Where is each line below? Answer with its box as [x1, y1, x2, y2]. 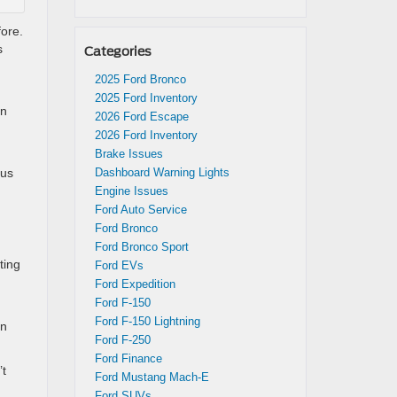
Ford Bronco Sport [94, 240, 189, 253]
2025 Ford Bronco [94, 73, 186, 86]
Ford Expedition [94, 277, 175, 291]
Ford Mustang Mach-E [94, 370, 209, 384]
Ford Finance [94, 352, 162, 365]
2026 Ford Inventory [94, 128, 198, 142]
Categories [83, 44, 152, 58]
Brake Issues [94, 147, 170, 160]
